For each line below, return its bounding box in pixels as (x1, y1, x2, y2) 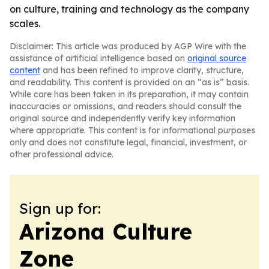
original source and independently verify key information (10, 113, 235, 124)
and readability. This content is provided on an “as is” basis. (10, 77, 249, 88)
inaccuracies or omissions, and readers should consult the (10, 101, 241, 112)
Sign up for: (19, 199, 101, 217)
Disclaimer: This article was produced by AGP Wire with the (10, 41, 246, 52)
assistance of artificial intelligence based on (10, 53, 187, 64)
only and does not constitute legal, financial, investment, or (10, 137, 247, 148)
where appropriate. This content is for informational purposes (10, 125, 255, 136)
